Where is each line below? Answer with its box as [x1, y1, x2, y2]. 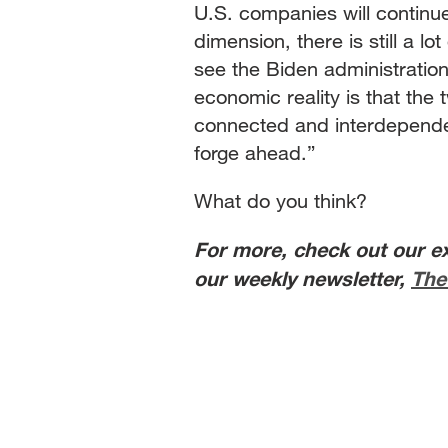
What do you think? [194, 188, 379, 212]
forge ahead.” [194, 140, 328, 164]
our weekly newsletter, [194, 265, 411, 290]
